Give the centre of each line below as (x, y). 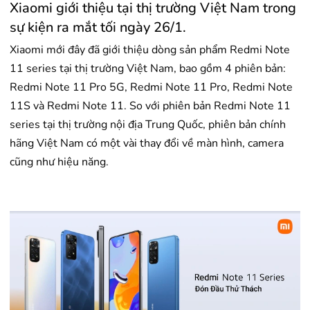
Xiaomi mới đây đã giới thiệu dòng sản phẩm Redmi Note (150, 50)
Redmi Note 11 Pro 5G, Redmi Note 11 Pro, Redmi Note (151, 88)
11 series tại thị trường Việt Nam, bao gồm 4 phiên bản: (148, 69)
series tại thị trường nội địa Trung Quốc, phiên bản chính (148, 125)
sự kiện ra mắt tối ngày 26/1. (98, 28)
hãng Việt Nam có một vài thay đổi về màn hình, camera (147, 144)
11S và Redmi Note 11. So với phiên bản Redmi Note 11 (150, 106)
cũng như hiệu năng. (59, 162)
